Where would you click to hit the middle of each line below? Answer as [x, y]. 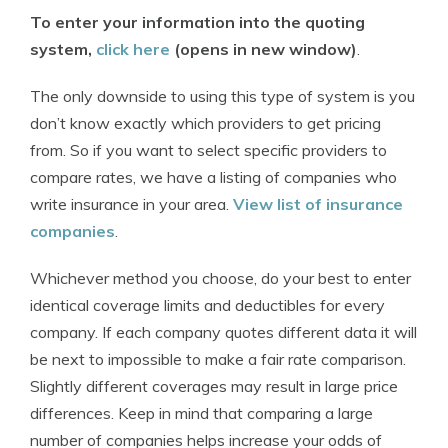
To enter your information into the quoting [197, 22]
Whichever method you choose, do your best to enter [220, 278]
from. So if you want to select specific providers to [208, 150]
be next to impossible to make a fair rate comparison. [218, 359]
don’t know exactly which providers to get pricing [205, 123]
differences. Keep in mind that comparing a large [201, 413]
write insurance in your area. [131, 204]
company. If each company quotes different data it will [223, 332]
